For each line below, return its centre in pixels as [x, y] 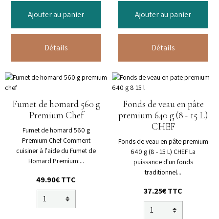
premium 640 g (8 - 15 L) [163, 116]
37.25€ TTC [163, 191]
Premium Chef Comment [56, 141]
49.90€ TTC [56, 180]
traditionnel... [163, 172]
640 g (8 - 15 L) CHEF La [163, 152]
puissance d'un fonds [163, 162]
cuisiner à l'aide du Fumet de [56, 151]
